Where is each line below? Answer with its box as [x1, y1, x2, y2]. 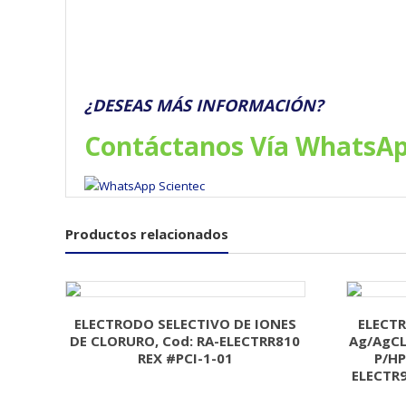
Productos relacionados [65, 224, 228, 243]
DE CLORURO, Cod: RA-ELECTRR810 [70, 331, 301, 350]
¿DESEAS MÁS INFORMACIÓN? [84, 93, 324, 116]
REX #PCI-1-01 [137, 348, 233, 367]
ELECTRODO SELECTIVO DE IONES [73, 314, 296, 333]
